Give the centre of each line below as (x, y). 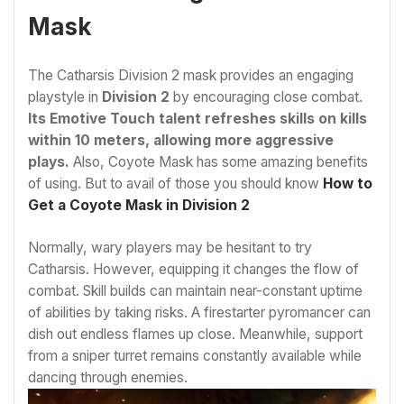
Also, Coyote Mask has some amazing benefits (220, 161)
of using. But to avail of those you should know (175, 183)
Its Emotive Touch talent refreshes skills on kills (197, 118)
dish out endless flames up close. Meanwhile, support (195, 335)
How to (348, 183)
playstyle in (65, 96)
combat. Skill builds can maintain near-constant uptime (195, 291)
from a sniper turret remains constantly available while (195, 356)
